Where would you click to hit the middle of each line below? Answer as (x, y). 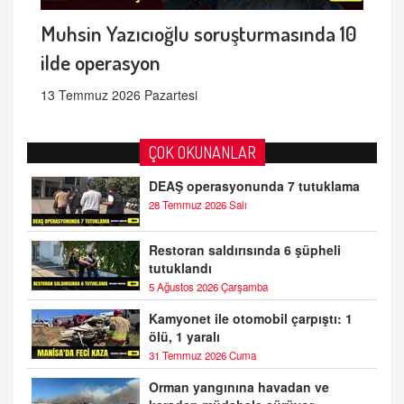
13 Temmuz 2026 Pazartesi (119, 95)
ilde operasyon (101, 62)
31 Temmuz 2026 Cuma (202, 356)
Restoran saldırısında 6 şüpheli (245, 250)
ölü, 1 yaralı (184, 337)
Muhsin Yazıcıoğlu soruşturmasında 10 (199, 33)
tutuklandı (180, 268)
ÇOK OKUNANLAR (202, 153)
